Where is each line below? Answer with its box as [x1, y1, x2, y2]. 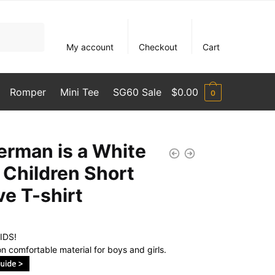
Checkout [139, 42, 178, 52]
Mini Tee [60, 86, 99, 98]
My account [66, 42, 114, 52]
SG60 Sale [113, 86, 162, 98]
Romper [9, 86, 46, 98]
